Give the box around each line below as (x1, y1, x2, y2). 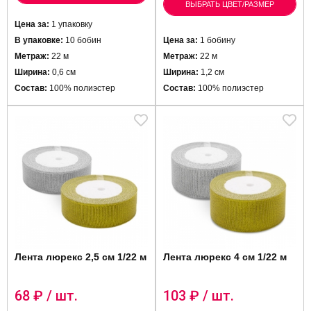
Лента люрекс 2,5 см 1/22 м (15, 251, 146, 262)
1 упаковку (49, 19, 92, 29)
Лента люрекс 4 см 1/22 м (163, 251, 287, 262)
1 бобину (198, 35, 235, 45)
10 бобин (63, 35, 101, 45)
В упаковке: (15, 35, 63, 45)
